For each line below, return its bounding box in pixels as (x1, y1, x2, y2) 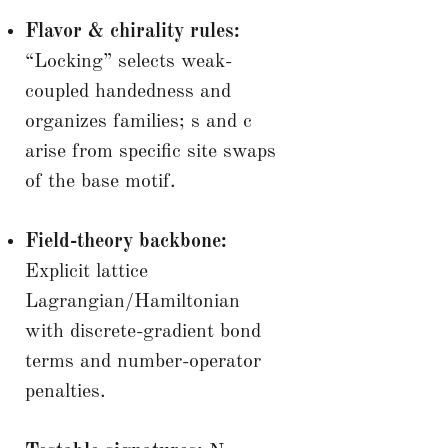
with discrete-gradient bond (24, 321, 261, 342)
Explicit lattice (24, 261, 148, 282)
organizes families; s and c (24, 111, 252, 132)
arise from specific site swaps (24, 141, 276, 162)
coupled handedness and (24, 81, 231, 102)
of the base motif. (24, 171, 176, 192)
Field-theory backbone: (24, 231, 227, 252)
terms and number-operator (24, 351, 261, 372)
